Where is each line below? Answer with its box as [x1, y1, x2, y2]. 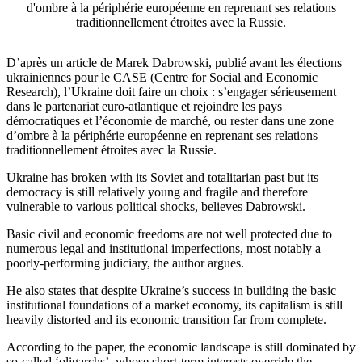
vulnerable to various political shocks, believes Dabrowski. [6, 200, 309, 214]
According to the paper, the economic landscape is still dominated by [6, 340, 356, 355]
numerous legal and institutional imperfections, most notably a [6, 242, 321, 256]
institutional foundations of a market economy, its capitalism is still [6, 298, 343, 313]
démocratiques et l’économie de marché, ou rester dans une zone [6, 114, 334, 128]
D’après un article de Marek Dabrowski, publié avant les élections [6, 56, 342, 70]
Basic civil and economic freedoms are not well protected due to [6, 227, 332, 242]
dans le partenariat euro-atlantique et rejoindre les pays [6, 99, 282, 114]
